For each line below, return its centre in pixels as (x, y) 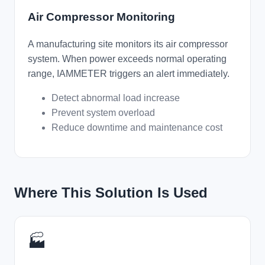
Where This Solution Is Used (111, 192)
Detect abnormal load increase (116, 98)
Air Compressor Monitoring (101, 17)
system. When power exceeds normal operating (127, 59)
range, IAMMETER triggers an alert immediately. (129, 73)
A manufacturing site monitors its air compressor (128, 44)
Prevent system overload (103, 112)
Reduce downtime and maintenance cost (137, 127)
